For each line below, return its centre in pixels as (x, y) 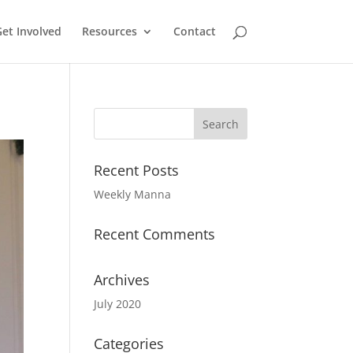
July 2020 (118, 304)
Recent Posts (137, 170)
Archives (122, 280)
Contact (194, 31)
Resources (109, 31)
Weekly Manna (133, 194)
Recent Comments (155, 234)
